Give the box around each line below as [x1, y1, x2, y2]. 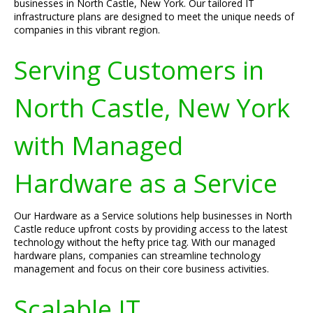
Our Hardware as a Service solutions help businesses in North [14, 209, 292, 222]
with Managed [14, 128, 183, 163]
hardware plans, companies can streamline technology [14, 249, 261, 262]
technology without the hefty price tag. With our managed [14, 235, 275, 249]
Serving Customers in [14, 52, 264, 87]
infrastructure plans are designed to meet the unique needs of [14, 10, 294, 23]
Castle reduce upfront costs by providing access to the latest [14, 222, 288, 235]
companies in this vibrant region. [14, 23, 160, 36]
